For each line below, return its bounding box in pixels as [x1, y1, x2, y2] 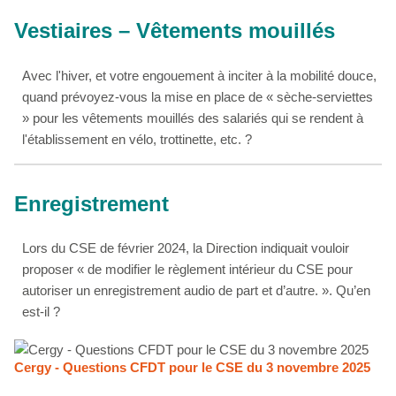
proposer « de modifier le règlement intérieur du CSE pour [22, 262, 354, 278]
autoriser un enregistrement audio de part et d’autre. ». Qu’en [22, 283, 371, 299]
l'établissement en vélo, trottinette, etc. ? [22, 131, 253, 147]
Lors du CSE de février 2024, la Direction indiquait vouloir [22, 240, 350, 256]
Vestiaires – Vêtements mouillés [14, 18, 335, 42]
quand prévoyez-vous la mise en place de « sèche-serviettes [22, 88, 374, 104]
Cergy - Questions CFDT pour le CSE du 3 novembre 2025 [14, 360, 370, 376]
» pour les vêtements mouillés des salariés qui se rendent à [22, 110, 364, 126]
